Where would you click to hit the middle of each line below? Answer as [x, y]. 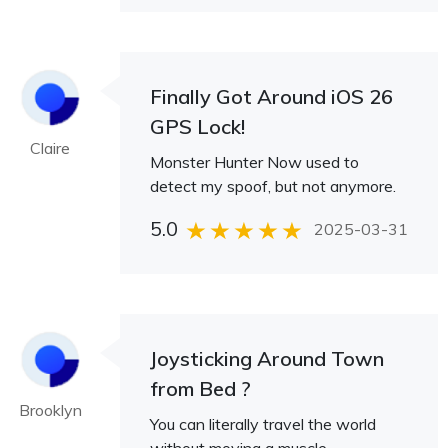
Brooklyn [50, 410]
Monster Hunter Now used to [254, 162]
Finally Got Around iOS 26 [271, 96]
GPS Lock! [197, 126]
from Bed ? [200, 388]
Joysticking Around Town [267, 358]
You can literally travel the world [263, 424]
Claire [50, 148]
